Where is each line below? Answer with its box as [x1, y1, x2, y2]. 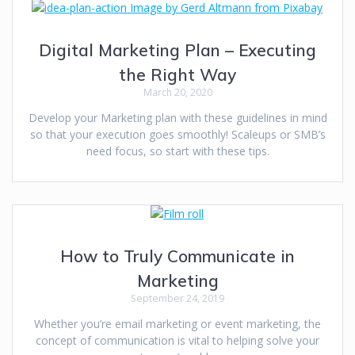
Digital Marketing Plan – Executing [39, 40, 316, 61]
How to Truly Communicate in [60, 246, 295, 267]
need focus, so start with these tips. [86, 143, 269, 159]
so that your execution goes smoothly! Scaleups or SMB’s [29, 127, 326, 143]
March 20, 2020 [143, 86, 212, 100]
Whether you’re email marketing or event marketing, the [34, 316, 321, 332]
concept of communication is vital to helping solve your [36, 333, 319, 349]
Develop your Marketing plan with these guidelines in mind [28, 110, 327, 126]
